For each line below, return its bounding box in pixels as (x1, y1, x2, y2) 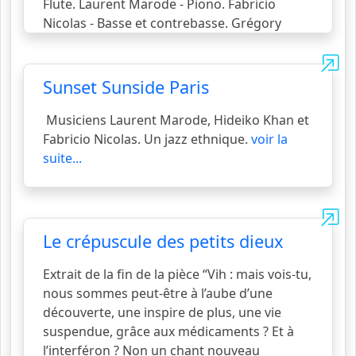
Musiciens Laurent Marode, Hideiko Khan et (43, 111, 309, 129)
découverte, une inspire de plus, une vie (43, 304, 281, 321)
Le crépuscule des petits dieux (43, 230, 284, 253)
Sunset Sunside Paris (43, 75, 209, 99)
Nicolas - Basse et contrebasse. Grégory (43, 14, 281, 32)
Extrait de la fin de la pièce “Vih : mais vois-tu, (43, 265, 311, 283)
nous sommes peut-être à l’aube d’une (43, 284, 273, 302)
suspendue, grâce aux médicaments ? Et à (43, 323, 294, 340)
